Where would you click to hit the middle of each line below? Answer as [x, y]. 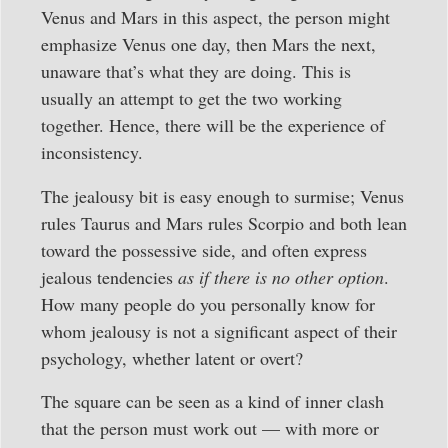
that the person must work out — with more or [210, 427]
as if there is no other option [281, 276]
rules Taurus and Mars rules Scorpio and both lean [224, 222]
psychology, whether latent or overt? [172, 357]
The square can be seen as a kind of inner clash [212, 400]
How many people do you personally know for [208, 303]
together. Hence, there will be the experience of [213, 125]
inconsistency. [92, 152]
